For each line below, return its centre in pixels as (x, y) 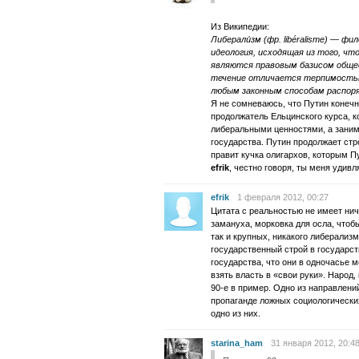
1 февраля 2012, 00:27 (283, 197)
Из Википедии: (240, 26)
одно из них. (236, 313)
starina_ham (237, 343)
